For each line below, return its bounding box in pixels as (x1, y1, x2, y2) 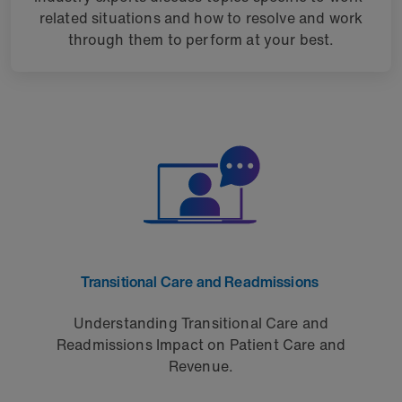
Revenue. (168, 355, 234, 377)
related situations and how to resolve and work (39, 7, 363, 29)
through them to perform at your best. (67, 29, 335, 50)
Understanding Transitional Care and (73, 312, 329, 334)
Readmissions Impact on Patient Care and (56, 334, 346, 355)
